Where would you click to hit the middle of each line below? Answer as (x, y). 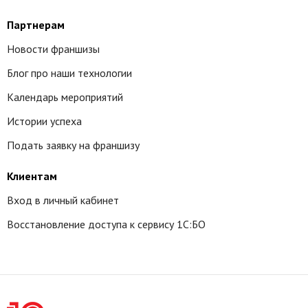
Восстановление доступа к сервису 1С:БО (106, 224)
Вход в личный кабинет (63, 200)
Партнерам (36, 25)
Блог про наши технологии (69, 73)
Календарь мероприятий (65, 97)
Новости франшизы (53, 49)
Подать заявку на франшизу (73, 145)
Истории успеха (44, 121)
